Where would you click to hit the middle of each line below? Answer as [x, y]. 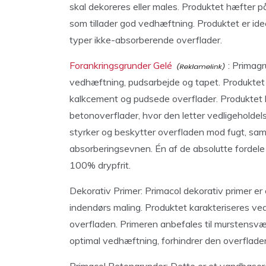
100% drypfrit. [100, 165]
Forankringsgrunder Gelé [121, 65]
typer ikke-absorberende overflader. [146, 39]
